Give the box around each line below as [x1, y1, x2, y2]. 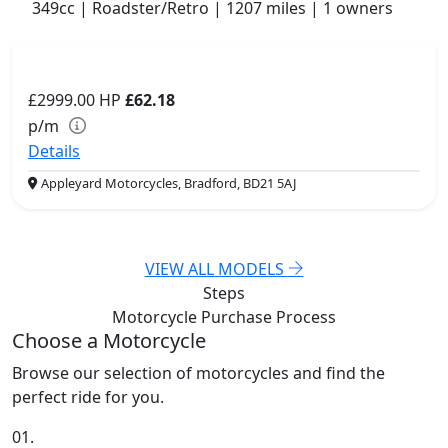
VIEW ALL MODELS [144, 258, 288, 281]
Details [28, 140, 80, 163]
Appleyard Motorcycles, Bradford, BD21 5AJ [38, 174, 297, 193]
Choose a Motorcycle [12, 327, 206, 355]
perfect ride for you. [12, 386, 164, 409]
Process [276, 306, 336, 329]
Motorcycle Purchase [112, 306, 276, 329]
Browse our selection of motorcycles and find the [12, 362, 385, 385]
